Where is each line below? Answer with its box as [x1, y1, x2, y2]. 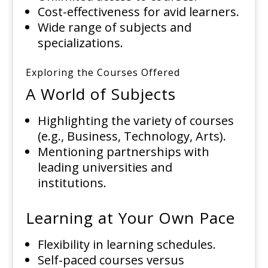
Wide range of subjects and [37, 19, 191, 36]
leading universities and [37, 159, 172, 176]
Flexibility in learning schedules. [37, 236, 216, 253]
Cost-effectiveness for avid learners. [37, 4, 239, 20]
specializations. [37, 35, 123, 51]
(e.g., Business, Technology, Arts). [37, 128, 226, 145]
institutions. [37, 175, 106, 191]
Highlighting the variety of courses [37, 112, 234, 129]
